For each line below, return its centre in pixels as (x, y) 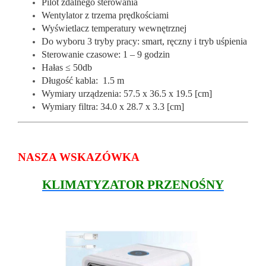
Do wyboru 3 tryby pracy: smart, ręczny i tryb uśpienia (144, 41)
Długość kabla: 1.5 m (83, 80)
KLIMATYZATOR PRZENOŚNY (133, 184)
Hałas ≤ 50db (67, 67)
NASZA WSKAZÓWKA (79, 157)
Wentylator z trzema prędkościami (105, 15)
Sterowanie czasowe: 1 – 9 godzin (106, 54)
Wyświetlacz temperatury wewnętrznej (114, 28)
